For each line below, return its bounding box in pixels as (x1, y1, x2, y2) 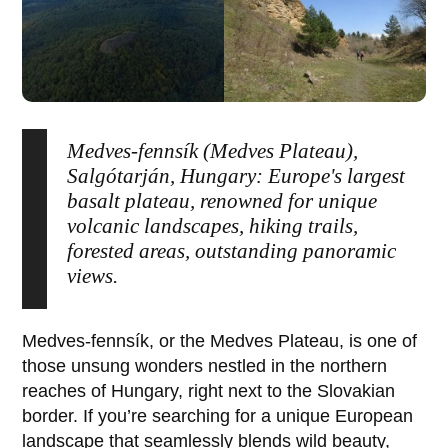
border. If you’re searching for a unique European (22, 406, 414, 427)
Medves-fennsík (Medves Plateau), (67, 139, 359, 164)
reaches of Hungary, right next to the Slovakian (22, 381, 396, 402)
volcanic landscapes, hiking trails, (67, 214, 359, 239)
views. (67, 264, 119, 289)
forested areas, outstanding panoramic (67, 239, 397, 264)
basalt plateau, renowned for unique (67, 189, 378, 214)
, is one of (339, 331, 418, 352)
